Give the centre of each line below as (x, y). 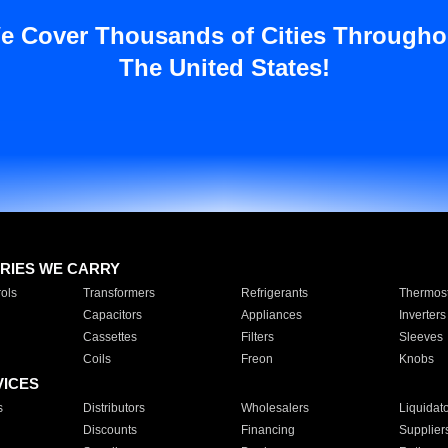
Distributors (113, 408)
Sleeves (420, 337)
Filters (257, 337)
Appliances (271, 315)
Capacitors (112, 315)
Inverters (422, 315)
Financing (267, 430)
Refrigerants (274, 293)
